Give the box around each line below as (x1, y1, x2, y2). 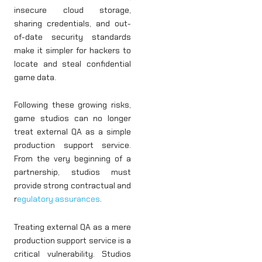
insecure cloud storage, (14, 4, 131, 15)
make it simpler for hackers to (14, 44, 131, 56)
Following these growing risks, (14, 99, 131, 111)
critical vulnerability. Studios (14, 248, 131, 259)
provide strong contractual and (14, 180, 131, 191)
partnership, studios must (14, 167, 131, 178)
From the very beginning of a (14, 153, 131, 164)
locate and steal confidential (14, 58, 131, 69)
